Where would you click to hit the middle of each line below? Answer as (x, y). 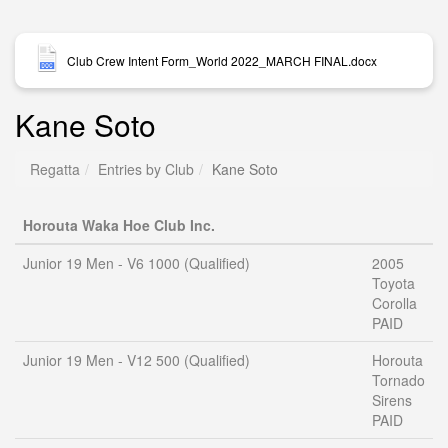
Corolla (394, 303)
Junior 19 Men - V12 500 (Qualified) (136, 360)
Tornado (398, 380)
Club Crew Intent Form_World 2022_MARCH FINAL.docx (222, 60)
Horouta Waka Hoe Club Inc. (119, 225)
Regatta (55, 169)
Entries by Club (146, 169)
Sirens (392, 400)
